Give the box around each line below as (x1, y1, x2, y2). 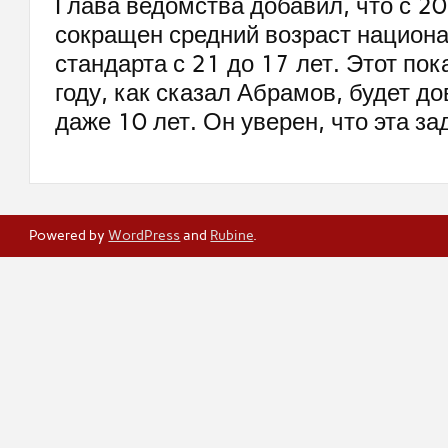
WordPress (108, 227, 181, 244)
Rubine (210, 227, 254, 244)
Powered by (29, 227, 109, 244)
